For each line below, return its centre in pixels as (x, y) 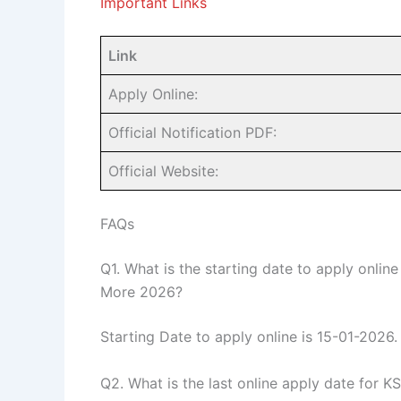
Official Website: (163, 171)
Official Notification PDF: (192, 133)
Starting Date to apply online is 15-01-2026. (249, 337)
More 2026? (141, 292)
